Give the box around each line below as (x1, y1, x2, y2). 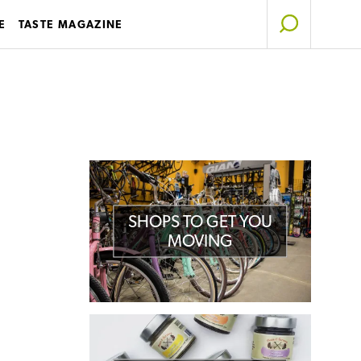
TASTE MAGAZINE (18, 18, 123, 31)
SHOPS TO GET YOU (127, 210, 272, 231)
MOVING (167, 230, 233, 251)
